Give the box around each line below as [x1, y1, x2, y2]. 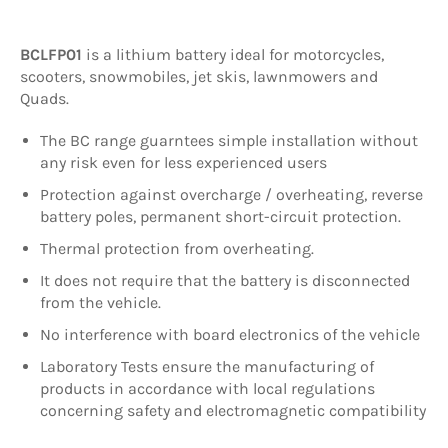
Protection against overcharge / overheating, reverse [40, 184, 423, 204]
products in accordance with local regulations [40, 378, 375, 398]
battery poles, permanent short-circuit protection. [40, 206, 401, 226]
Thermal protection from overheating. [40, 238, 314, 258]
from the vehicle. [40, 292, 165, 312]
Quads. [20, 88, 69, 108]
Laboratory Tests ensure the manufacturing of [40, 356, 374, 376]
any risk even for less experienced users [40, 152, 327, 172]
